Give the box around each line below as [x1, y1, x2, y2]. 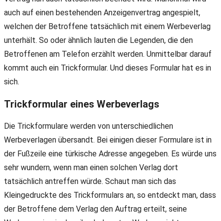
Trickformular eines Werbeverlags [4, 98, 159, 110]
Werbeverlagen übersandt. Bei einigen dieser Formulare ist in [4, 135, 212, 145]
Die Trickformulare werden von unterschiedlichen [4, 121, 173, 131]
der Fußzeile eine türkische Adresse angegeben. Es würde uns [4, 148, 217, 158]
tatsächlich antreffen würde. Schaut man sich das [4, 176, 176, 186]
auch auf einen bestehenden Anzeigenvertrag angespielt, [4, 8, 200, 18]
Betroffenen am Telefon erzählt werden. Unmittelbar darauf [4, 49, 212, 59]
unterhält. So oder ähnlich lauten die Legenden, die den [4, 36, 193, 45]
